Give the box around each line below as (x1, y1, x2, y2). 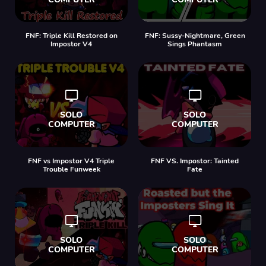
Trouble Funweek (42, 164, 100, 174)
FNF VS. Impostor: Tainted (151, 156, 239, 166)
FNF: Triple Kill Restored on (25, 31, 118, 40)
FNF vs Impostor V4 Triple (28, 156, 115, 166)
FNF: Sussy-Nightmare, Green (144, 31, 245, 40)
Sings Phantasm (167, 39, 222, 49)
